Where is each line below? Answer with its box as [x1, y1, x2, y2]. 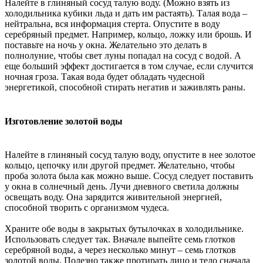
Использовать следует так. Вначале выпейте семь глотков [5, 234, 235, 244]
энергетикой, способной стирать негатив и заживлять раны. [5, 82, 245, 93]
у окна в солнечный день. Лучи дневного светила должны [5, 181, 239, 191]
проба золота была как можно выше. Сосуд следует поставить [5, 170, 253, 181]
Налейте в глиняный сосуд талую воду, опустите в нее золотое [5, 149, 255, 160]
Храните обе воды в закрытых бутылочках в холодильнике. [5, 223, 244, 234]
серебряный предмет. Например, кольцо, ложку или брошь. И [5, 29, 252, 40]
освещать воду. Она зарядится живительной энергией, [5, 191, 222, 202]
